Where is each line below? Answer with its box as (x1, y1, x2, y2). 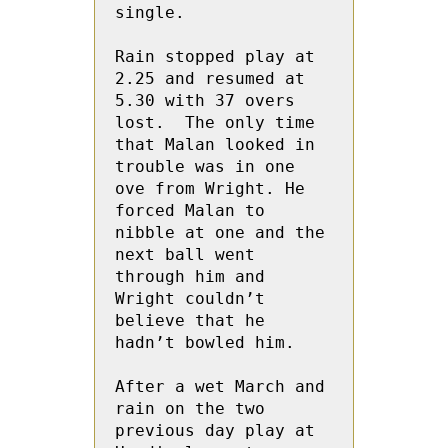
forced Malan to (115, 201, 265, 220)
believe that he (115, 311, 265, 330)
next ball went (115, 245, 255, 264)
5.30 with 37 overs (115, 91, 295, 110)
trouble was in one (115, 157, 295, 176)
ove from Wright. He (115, 179, 305, 198)
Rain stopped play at (115, 47, 315, 66)
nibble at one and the (115, 223, 325, 242)
